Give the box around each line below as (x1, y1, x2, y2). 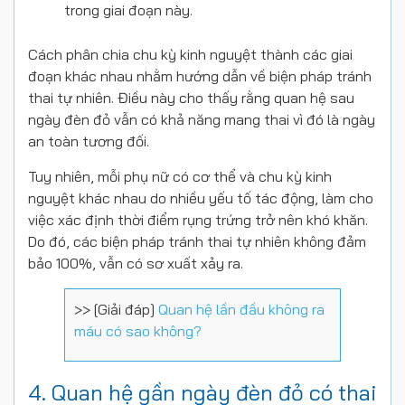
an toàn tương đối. (28, 131, 153, 150)
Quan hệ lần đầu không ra (158, 299, 325, 318)
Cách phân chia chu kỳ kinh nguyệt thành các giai (28, 44, 353, 63)
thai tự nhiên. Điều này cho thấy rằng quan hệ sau (28, 88, 354, 107)
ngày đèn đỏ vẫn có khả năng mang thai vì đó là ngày (28, 109, 375, 128)
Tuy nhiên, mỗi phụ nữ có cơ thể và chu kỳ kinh (28, 166, 332, 185)
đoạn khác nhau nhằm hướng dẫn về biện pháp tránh (28, 66, 372, 85)
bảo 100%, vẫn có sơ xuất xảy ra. (28, 253, 247, 272)
